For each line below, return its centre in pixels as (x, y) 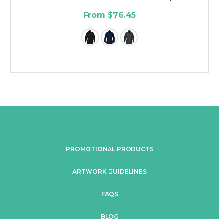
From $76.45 (109, 15)
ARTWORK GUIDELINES (109, 171)
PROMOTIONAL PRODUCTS (109, 149)
